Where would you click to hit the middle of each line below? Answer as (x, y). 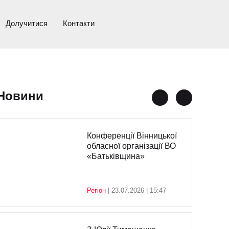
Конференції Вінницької (132, 136)
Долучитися (27, 23)
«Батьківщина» (116, 156)
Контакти (79, 23)
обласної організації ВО (131, 146)
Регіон (96, 190)
